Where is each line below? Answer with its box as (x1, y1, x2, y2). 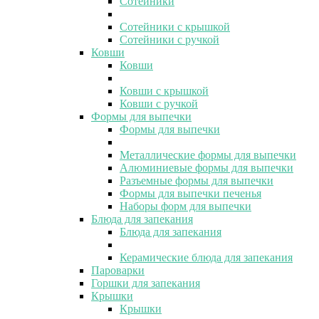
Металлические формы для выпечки (120, 148, 296, 161)
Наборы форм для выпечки (120, 199, 251, 212)
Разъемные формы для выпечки (120, 174, 273, 187)
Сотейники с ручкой (120, 33, 219, 46)
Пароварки (91, 263, 145, 276)
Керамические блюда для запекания (120, 251, 293, 263)
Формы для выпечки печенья (120, 187, 261, 199)
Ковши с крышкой (120, 84, 209, 97)
